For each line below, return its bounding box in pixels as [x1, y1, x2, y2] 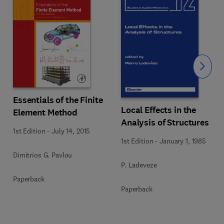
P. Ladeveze [121, 160, 157, 169]
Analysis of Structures [121, 116, 209, 128]
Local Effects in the [121, 104, 196, 116]
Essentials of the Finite [13, 93, 103, 106]
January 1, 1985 [159, 136, 206, 145]
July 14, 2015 [51, 126, 90, 135]
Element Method [13, 106, 78, 118]
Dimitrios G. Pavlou [13, 150, 72, 159]
